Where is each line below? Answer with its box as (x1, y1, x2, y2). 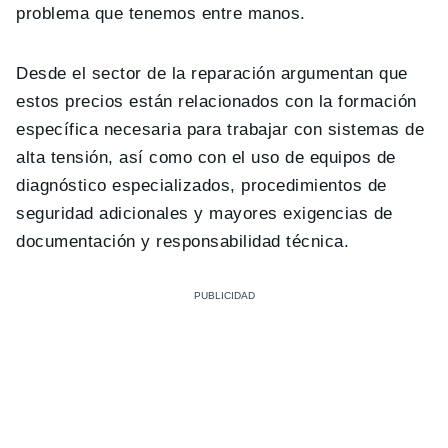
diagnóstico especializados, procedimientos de (16, 175, 387, 195)
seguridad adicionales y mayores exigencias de (16, 203, 393, 223)
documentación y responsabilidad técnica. (16, 231, 350, 251)
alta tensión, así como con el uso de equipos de (16, 147, 396, 167)
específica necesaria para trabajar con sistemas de (16, 119, 425, 139)
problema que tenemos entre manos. (16, 3, 306, 23)
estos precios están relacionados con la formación (16, 91, 417, 111)
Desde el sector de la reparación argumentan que (16, 63, 408, 83)
